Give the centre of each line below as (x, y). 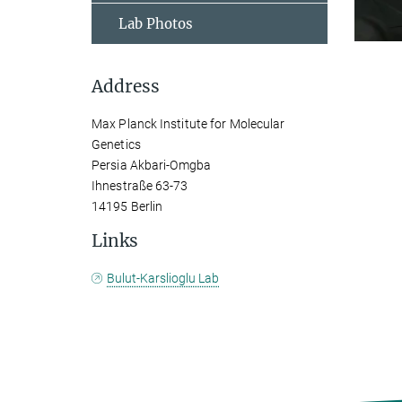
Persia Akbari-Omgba (151, 165)
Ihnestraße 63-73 (140, 186)
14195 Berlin (127, 206)
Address (126, 86)
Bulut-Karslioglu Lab (163, 278)
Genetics (116, 144)
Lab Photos (156, 24)
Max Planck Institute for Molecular (188, 124)
